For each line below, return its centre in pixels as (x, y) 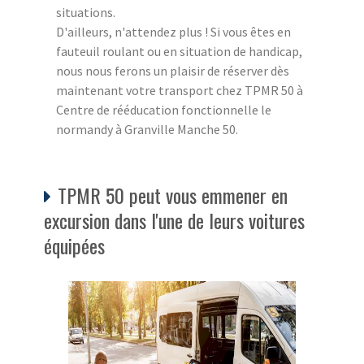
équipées (74, 245)
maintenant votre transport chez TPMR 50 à (180, 90)
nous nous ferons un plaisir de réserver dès (173, 70)
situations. (86, 12)
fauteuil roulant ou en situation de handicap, (179, 51)
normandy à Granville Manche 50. (147, 129)
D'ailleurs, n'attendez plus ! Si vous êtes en (173, 31)
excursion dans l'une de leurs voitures (174, 220)
